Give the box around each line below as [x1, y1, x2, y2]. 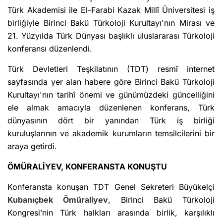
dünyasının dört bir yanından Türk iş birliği [7, 115, 215, 126]
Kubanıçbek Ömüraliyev [7, 195, 108, 205]
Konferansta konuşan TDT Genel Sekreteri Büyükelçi [7, 182, 215, 192]
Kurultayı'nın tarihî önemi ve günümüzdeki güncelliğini [7, 90, 215, 100]
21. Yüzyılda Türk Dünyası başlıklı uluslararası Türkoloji [7, 31, 215, 41]
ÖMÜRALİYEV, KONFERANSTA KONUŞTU [7, 162, 167, 172]
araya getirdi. [7, 141, 57, 152]
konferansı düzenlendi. [7, 44, 92, 54]
